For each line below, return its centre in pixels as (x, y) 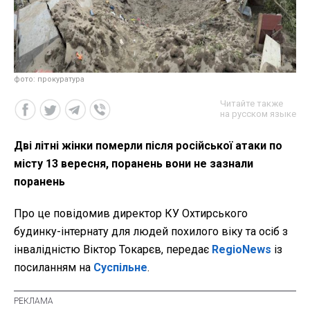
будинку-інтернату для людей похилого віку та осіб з (151, 231)
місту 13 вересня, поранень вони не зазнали (134, 163)
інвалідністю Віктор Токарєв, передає (113, 249)
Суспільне (120, 267)
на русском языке (258, 113)
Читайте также (252, 103)
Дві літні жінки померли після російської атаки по (148, 145)
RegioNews (241, 249)
